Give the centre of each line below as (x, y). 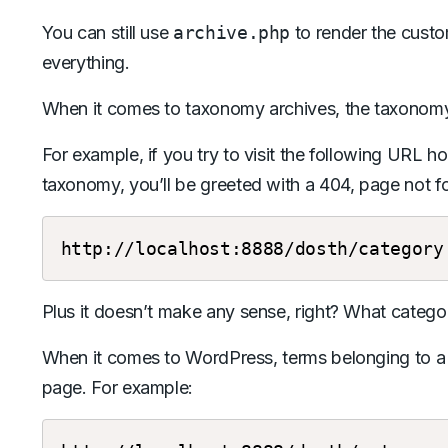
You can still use (107, 32)
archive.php (232, 32)
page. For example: (117, 387)
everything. (85, 62)
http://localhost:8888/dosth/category (252, 248)
